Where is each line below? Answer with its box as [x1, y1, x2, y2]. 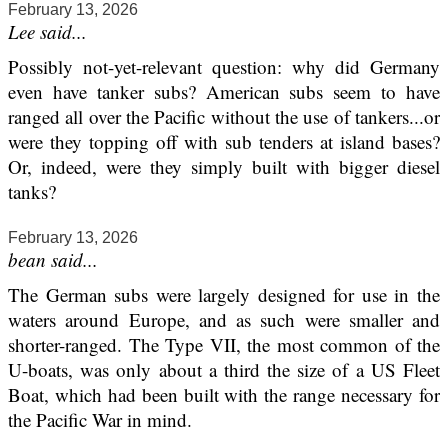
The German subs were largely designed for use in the [8, 281, 440, 307]
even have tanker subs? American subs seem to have [8, 78, 440, 104]
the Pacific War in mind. [8, 406, 192, 432]
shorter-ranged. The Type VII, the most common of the [8, 331, 440, 357]
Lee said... [8, 18, 87, 44]
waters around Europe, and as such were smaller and [8, 306, 440, 332]
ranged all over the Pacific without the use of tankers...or [8, 103, 440, 129]
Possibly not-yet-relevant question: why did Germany [8, 53, 440, 79]
